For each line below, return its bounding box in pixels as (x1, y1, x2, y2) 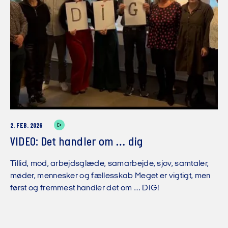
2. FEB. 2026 (10, 122, 42, 130)
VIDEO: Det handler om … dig (10, 136, 144, 149)
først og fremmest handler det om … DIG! (10, 184, 160, 193)
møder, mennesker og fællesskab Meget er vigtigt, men (10, 172, 211, 181)
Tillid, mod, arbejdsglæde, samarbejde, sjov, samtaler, (10, 160, 209, 168)
